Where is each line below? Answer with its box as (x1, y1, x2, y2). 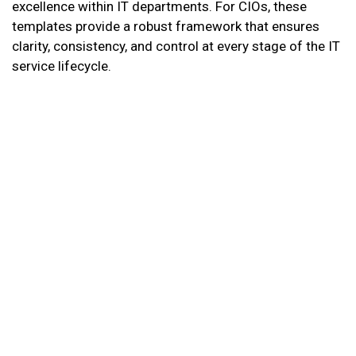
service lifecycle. (12, 58, 111, 75)
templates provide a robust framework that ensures (12, 18, 319, 35)
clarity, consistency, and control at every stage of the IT (12, 38, 340, 55)
